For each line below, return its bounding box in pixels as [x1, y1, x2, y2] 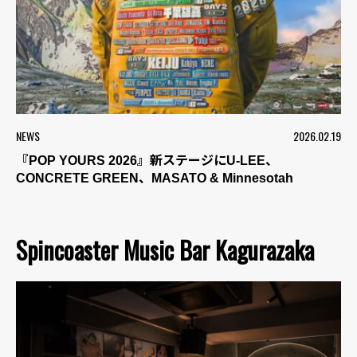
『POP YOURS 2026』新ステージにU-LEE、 [16, 154, 278, 168]
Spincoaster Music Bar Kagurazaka [16, 232, 314, 269]
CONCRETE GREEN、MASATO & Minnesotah [16, 171, 293, 186]
